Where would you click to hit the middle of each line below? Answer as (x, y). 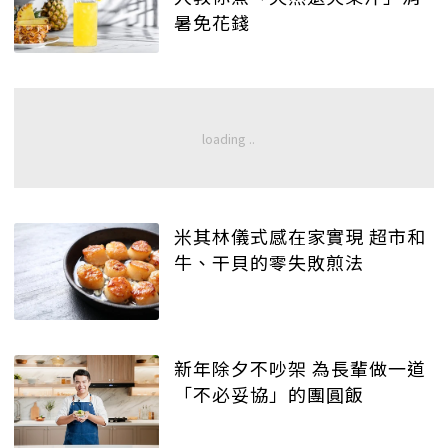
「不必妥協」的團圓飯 (269, 394)
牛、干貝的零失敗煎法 (269, 262)
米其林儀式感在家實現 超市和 (300, 236)
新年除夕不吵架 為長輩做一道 (300, 368)
